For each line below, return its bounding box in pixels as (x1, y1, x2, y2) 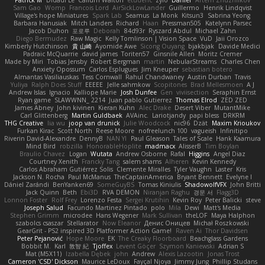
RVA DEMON (102, 188, 140, 197)
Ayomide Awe (95, 42, 137, 51)
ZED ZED (221, 96, 248, 105)
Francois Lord (69, 4, 109, 12)
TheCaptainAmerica (114, 173, 173, 182)
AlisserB (179, 142, 202, 151)
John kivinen (57, 104, 95, 112)
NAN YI (106, 134, 127, 143)
